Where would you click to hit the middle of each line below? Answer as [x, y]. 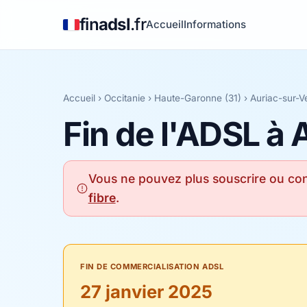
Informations [214, 24]
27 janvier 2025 [146, 292]
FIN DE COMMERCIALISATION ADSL [152, 267]
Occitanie [125, 98]
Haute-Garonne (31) [198, 98]
